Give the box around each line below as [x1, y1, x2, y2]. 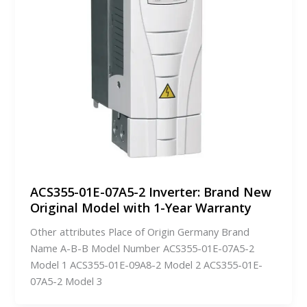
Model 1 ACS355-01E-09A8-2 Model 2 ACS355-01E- [30, 257, 263, 271]
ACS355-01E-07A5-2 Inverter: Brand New [30, 183, 272, 200]
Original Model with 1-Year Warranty [30, 199, 252, 216]
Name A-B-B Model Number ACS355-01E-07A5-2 [30, 241, 255, 255]
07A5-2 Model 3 [30, 273, 103, 288]
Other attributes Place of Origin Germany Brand [30, 224, 250, 238]
